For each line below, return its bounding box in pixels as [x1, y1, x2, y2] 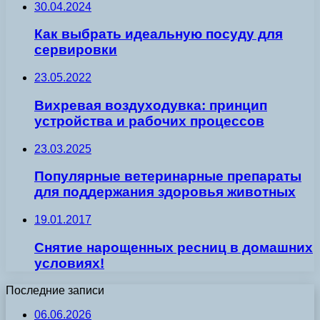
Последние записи [6, 284, 104, 297]
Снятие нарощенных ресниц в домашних [34, 239, 313, 255]
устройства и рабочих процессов [34, 113, 264, 129]
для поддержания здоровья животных [34, 184, 296, 200]
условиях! [34, 255, 104, 271]
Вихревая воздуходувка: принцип [34, 97, 267, 113]
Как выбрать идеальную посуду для [34, 26, 283, 42]
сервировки [34, 42, 117, 58]
